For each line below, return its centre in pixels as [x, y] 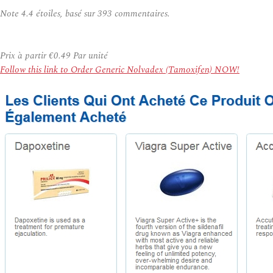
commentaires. [141, 14]
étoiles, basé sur [66, 14]
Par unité [89, 56]
